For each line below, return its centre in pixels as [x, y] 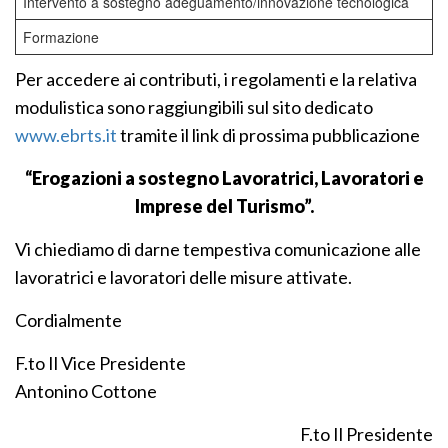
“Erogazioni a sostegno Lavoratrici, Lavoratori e [224, 178]
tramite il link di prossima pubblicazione [270, 135]
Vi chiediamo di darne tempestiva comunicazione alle [218, 249]
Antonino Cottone [86, 391]
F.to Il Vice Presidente [100, 363]
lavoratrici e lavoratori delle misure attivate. [183, 277]
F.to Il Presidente [366, 434]
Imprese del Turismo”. [224, 206]
